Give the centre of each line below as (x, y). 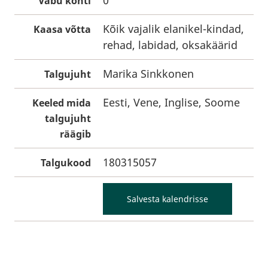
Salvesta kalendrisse (167, 199)
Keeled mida (62, 103)
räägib (75, 134)
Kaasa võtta (62, 29)
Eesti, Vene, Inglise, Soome (171, 102)
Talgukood (66, 163)
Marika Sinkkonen (148, 74)
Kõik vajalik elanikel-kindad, (173, 29)
